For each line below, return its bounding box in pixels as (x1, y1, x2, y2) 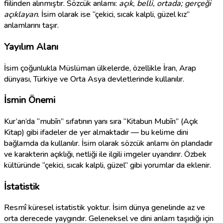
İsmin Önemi (4, 94, 55, 107)
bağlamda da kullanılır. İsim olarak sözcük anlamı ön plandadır (4, 138, 213, 149)
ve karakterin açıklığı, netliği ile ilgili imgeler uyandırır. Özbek (4, 149, 207, 160)
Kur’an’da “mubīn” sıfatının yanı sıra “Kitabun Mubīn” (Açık (4, 116, 198, 127)
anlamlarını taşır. (4, 20, 59, 31)
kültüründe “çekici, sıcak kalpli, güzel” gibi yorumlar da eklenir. (4, 160, 211, 171)
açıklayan (4, 9, 38, 20)
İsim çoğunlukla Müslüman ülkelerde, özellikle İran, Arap (4, 62, 196, 74)
